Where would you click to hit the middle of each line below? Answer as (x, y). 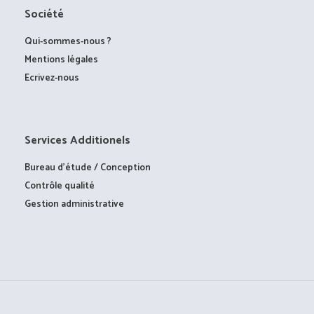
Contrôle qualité (60, 185)
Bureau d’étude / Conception (88, 167)
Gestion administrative (75, 204)
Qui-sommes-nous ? (68, 41)
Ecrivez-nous (52, 77)
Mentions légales (62, 59)
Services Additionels (78, 140)
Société (45, 14)
